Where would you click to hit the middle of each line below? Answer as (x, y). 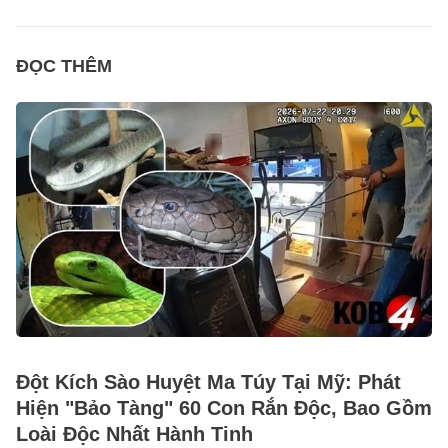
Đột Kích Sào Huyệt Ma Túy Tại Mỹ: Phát (208, 381)
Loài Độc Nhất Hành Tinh (134, 433)
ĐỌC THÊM (64, 65)
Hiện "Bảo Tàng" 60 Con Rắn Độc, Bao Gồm (224, 407)
